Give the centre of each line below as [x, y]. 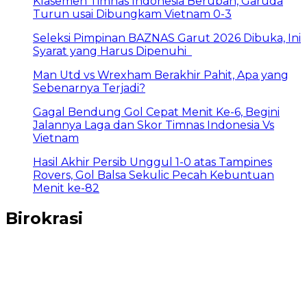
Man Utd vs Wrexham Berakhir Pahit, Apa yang [161, 75]
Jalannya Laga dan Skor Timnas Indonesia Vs [153, 125]
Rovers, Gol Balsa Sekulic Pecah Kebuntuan [153, 175]
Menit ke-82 [66, 188]
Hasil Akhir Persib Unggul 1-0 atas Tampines [152, 162]
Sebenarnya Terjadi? [89, 88]
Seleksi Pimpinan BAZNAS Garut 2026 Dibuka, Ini [167, 38]
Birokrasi [44, 219]
